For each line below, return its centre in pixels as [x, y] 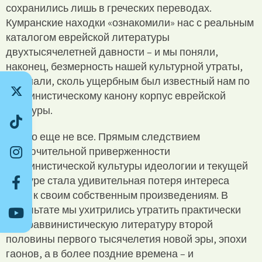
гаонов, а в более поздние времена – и [100, 253]
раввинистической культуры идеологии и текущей [127, 166]
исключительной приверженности [88, 151]
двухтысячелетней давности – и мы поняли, [112, 51]
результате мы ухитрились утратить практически [123, 209]
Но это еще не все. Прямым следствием [103, 136]
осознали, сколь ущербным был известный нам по [128, 81]
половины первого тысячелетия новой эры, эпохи [126, 239]
